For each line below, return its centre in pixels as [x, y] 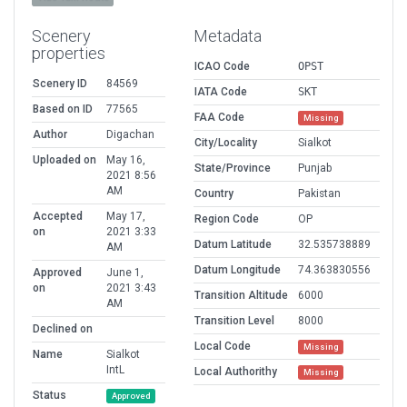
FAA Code [219, 118]
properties [69, 54]
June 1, [125, 273]
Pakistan [319, 194]
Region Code [227, 219]
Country [214, 194]
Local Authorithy [236, 372]
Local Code [223, 347]
